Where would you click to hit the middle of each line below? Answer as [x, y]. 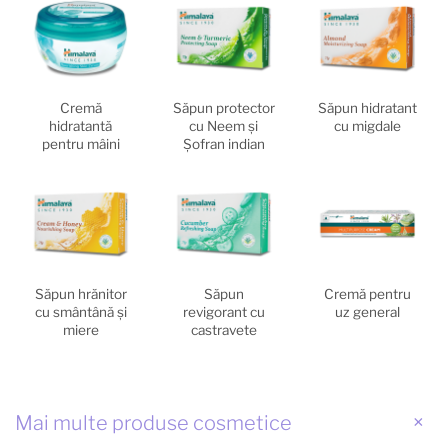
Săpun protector [223, 108]
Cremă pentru [367, 294]
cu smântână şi [80, 312]
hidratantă [81, 126]
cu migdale [367, 126]
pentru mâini [80, 144]
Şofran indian [223, 144]
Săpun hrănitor [80, 294]
